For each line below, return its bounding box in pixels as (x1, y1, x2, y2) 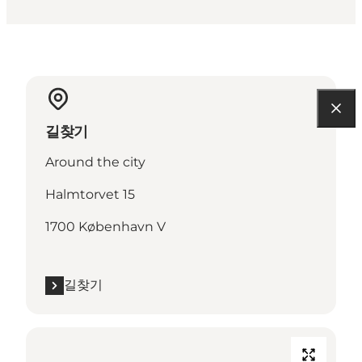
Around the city (45, 154, 145, 170)
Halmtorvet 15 (45, 187, 135, 203)
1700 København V (45, 219, 166, 235)
